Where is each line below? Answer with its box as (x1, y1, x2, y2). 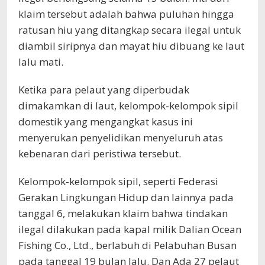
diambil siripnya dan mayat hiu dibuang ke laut (18, 39, 244, 53)
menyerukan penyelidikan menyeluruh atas (18, 131, 223, 145)
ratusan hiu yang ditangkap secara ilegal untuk (18, 23, 241, 37)
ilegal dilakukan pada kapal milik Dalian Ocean (18, 222, 241, 237)
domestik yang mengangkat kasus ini (18, 115, 193, 129)
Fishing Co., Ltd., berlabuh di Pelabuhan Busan (18, 238, 237, 253)
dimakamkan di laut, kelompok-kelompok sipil (18, 99, 238, 113)
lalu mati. (18, 55, 63, 69)
